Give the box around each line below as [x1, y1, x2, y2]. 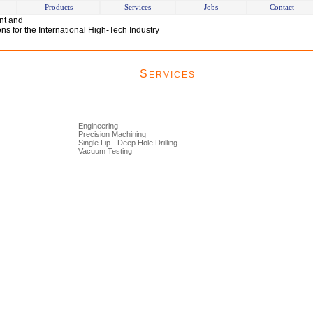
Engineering [78, 122, 118, 130]
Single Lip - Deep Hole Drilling [78, 138, 177, 147]
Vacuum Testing [78, 147, 132, 155]
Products [44, 3, 73, 11]
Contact [269, 3, 294, 11]
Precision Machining [78, 130, 146, 138]
